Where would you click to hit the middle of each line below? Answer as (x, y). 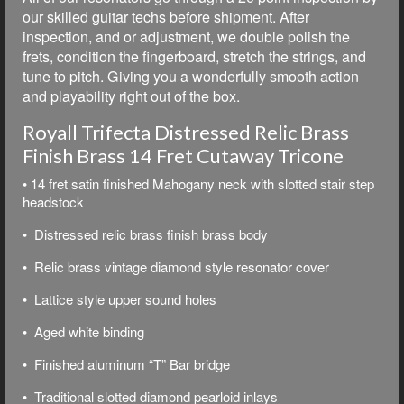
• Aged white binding (83, 331)
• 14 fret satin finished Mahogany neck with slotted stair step (198, 183)
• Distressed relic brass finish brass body (145, 234)
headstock (53, 201)
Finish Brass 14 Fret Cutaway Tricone (183, 155)
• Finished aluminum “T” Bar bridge (126, 363)
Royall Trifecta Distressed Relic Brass (186, 132)
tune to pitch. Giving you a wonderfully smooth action (191, 76)
